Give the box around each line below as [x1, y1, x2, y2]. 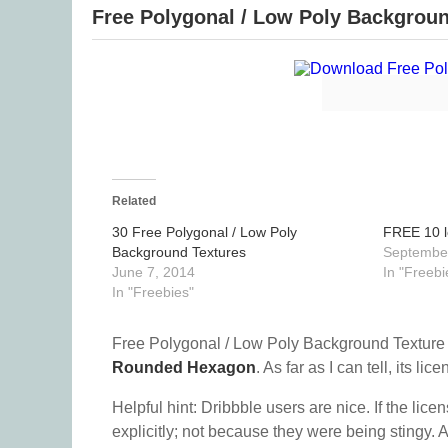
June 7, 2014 [112, 264, 195, 280]
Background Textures [112, 244, 246, 260]
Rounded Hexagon [112, 359, 256, 376]
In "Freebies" [112, 284, 194, 300]
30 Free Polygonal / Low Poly [112, 224, 297, 240]
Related [112, 194, 156, 208]
